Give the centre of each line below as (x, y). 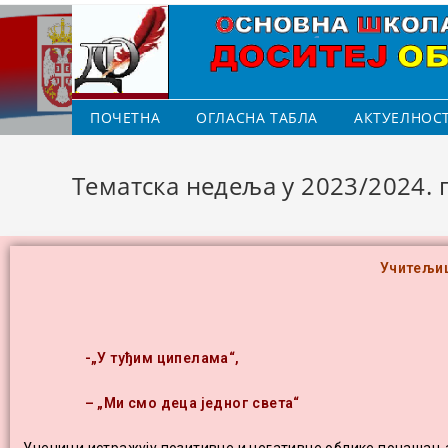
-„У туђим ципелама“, (130, 358)
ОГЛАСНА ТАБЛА (257, 117)
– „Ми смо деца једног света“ (160, 403)
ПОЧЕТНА (125, 117)
